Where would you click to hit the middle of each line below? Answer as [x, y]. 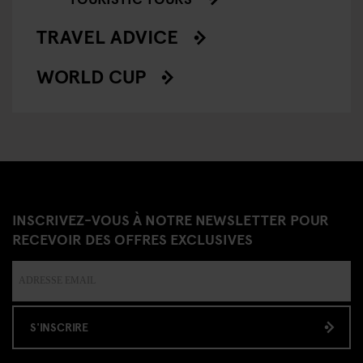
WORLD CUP [91, 75]
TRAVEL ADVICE [107, 36]
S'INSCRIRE [59, 327]
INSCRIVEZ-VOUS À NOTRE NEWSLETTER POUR [171, 219]
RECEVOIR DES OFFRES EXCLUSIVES [132, 238]
